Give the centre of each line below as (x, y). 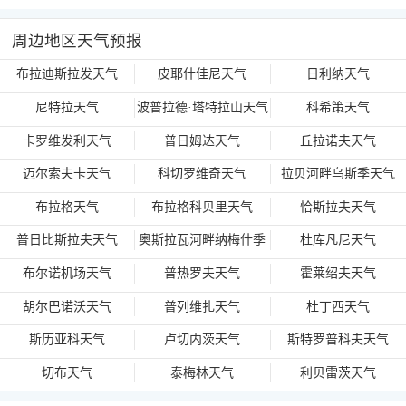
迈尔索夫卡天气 (68, 174)
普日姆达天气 (203, 140)
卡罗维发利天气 (68, 140)
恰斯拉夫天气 (338, 207)
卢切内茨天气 (203, 340)
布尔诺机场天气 (68, 273)
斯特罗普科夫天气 (338, 340)
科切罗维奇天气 (203, 174)
